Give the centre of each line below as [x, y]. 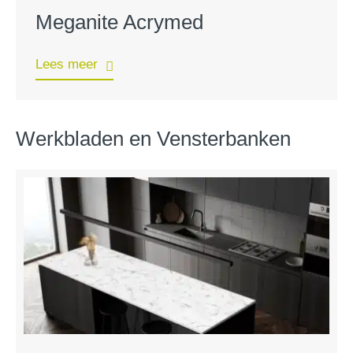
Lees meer [67, 64]
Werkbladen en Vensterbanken [153, 138]
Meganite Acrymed [119, 22]
